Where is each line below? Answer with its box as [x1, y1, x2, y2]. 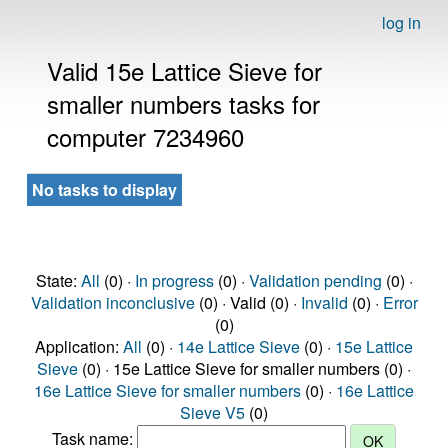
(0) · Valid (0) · [194, 291, 301, 314]
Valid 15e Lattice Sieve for [47, 53, 322, 88]
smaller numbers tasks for [47, 86, 320, 121]
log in [382, 11, 421, 34]
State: [35, 269, 81, 292]
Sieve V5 [180, 401, 245, 424]
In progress [134, 269, 214, 292]
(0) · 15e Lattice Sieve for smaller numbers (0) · [78, 357, 411, 380]
